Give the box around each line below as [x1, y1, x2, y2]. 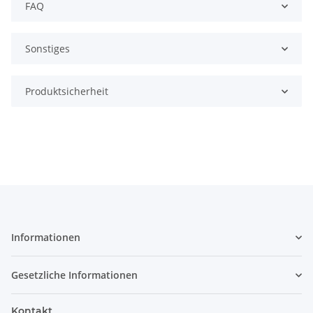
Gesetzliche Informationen [11, 268, 138, 282]
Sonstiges [25, 42, 70, 56]
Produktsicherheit [25, 85, 108, 99]
